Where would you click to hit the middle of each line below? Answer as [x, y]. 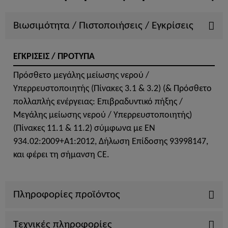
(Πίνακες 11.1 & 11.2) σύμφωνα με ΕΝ [84, 128]
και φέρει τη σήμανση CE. [61, 155]
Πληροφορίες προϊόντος [67, 194]
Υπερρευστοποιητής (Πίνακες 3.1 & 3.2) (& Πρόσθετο [112, 89]
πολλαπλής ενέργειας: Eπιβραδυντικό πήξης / [98, 102]
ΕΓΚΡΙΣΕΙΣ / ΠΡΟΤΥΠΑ [54, 57]
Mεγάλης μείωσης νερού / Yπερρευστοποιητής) [103, 115]
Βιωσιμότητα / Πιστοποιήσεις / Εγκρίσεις [103, 26]
